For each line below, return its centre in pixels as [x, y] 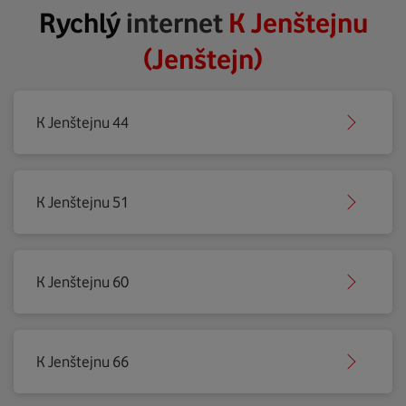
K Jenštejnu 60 [82, 282]
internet [177, 23]
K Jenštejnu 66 [82, 362]
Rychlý [82, 23]
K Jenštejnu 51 [82, 202]
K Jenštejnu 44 [82, 122]
